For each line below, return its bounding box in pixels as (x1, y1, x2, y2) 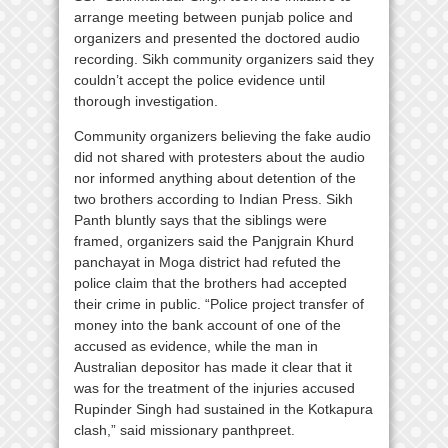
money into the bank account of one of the (74, 317, 341, 334)
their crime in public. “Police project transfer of (74, 296, 364, 313)
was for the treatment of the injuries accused (74, 380, 355, 397)
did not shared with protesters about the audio (74, 149, 365, 166)
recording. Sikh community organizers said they (74, 51, 374, 68)
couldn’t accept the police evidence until (74, 72, 325, 89)
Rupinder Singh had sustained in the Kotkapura (74, 401, 373, 418)
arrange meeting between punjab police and (74, 9, 353, 26)
